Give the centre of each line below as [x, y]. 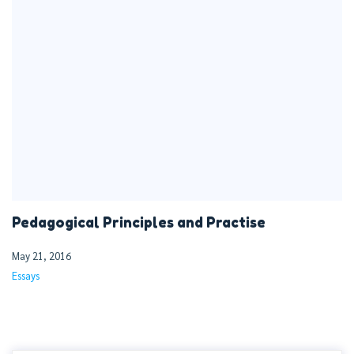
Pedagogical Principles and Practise [139, 223]
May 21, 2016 [41, 256]
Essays [26, 276]
